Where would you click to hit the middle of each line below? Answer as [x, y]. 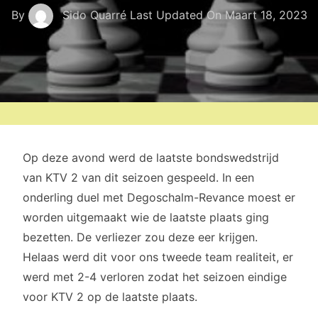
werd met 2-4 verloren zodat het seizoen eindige [155, 277]
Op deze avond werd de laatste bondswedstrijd [151, 158]
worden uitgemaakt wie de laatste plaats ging [146, 217]
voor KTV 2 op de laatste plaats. [110, 297]
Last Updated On [177, 15]
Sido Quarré [94, 15]
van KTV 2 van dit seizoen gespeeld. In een [138, 177]
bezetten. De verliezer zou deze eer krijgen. [140, 237]
